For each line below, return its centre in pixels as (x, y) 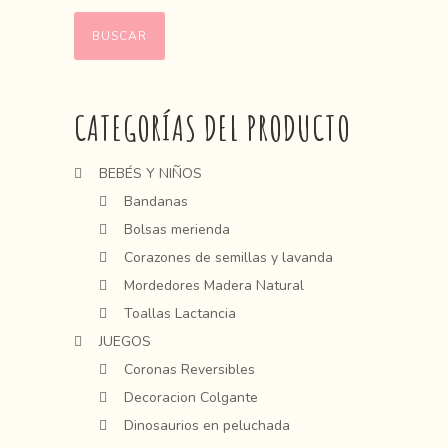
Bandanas (156, 201)
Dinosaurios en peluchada (207, 425)
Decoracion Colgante (191, 397)
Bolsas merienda (177, 229)
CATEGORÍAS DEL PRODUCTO (212, 127)
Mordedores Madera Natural (214, 285)
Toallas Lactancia (180, 313)
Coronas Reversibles (189, 369)
